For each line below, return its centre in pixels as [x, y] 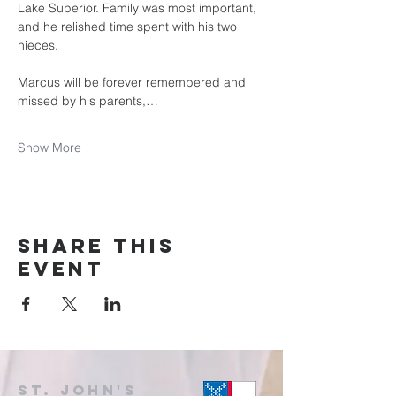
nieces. [38, 45]
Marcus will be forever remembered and [133, 82]
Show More [49, 148]
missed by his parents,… [88, 101]
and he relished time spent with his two [129, 27]
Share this [96, 246]
